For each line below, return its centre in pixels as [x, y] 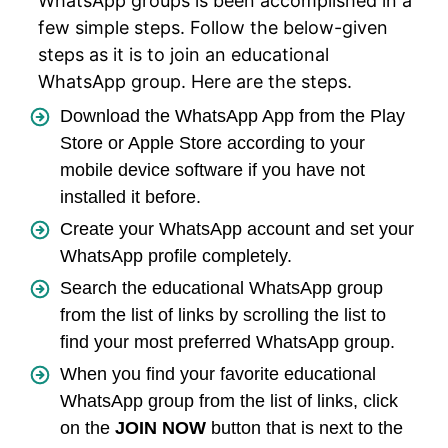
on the [87, 428]
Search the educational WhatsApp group [221, 288]
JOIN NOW [160, 428]
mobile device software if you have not [212, 170]
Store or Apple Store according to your [212, 143]
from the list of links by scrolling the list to [223, 315]
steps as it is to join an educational [183, 55]
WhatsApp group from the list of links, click [229, 401]
